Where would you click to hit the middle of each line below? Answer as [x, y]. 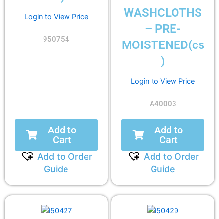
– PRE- [163, 29]
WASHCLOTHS [163, 13]
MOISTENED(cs [163, 45]
